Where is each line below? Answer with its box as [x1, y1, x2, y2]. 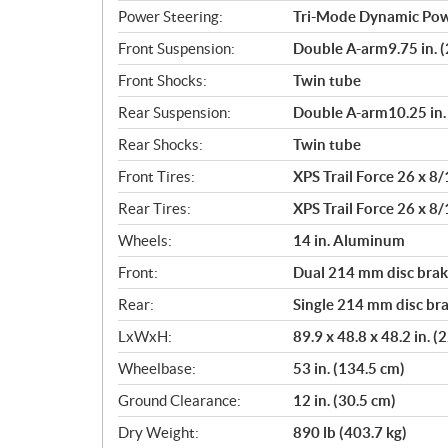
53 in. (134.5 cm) [293, 359, 405, 377]
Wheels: [118, 231, 172, 249]
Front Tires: [118, 167, 195, 185]
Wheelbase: [118, 359, 196, 377]
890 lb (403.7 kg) [293, 423, 407, 441]
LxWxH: [118, 327, 172, 345]
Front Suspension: [118, 39, 235, 57]
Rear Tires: [118, 199, 191, 217]
